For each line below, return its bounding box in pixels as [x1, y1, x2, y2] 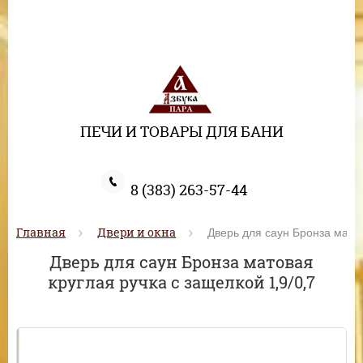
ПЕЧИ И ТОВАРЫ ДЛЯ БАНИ [79, 122, 284, 142]
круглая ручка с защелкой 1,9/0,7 [48, 271, 315, 293]
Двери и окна [97, 224, 176, 240]
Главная [16, 224, 66, 240]
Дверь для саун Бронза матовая [49, 251, 314, 272]
